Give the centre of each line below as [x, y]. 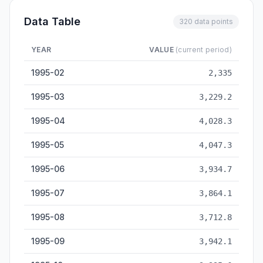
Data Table [52, 21]
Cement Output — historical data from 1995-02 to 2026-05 [136, 66]
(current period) [204, 50]
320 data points [206, 21]
